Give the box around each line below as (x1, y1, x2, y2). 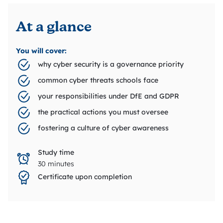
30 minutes (38, 159, 74, 168)
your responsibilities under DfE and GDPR (38, 92, 179, 101)
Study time (38, 147, 74, 157)
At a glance (16, 20, 92, 35)
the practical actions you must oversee (38, 108, 168, 117)
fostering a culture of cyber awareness (38, 123, 169, 133)
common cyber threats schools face (38, 76, 158, 85)
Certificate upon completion (38, 172, 132, 182)
